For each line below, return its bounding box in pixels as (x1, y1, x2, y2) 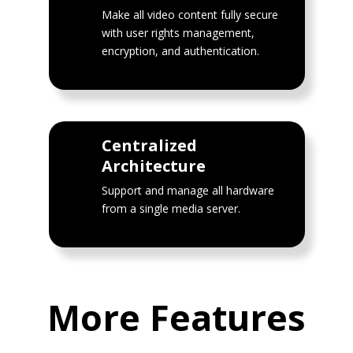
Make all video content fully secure (102, 6, 279, 22)
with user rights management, (102, 24, 255, 40)
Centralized (102, 134, 198, 156)
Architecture (102, 154, 206, 176)
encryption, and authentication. (102, 43, 260, 58)
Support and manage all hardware (102, 182, 275, 198)
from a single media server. (102, 200, 241, 216)
